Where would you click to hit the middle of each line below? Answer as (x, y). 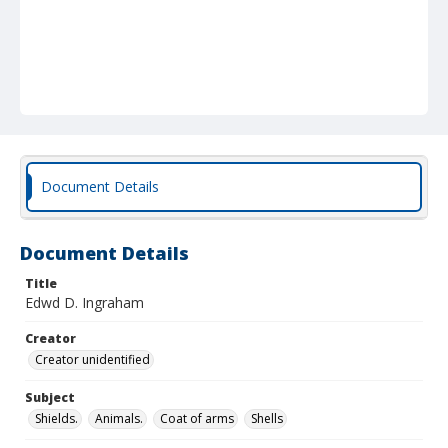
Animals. (119, 418)
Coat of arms (197, 418)
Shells (267, 418)
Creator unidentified (92, 359)
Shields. (56, 418)
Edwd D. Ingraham (84, 302)
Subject (50, 397)
